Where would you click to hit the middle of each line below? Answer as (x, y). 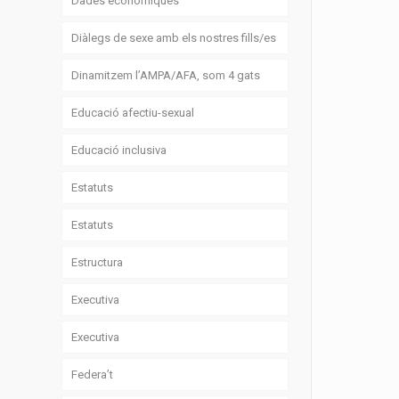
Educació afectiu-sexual (133, 113)
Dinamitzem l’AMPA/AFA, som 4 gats (166, 76)
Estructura (98, 263)
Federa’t (93, 375)
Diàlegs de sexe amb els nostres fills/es (174, 38)
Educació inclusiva (119, 151)
